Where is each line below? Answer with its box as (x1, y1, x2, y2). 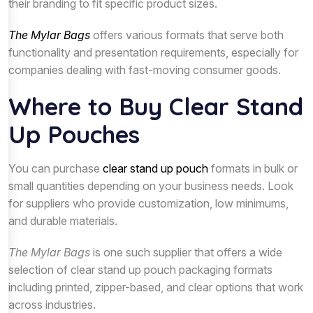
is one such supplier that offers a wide (90, 245, 282, 259)
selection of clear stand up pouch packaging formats (8, 262, 272, 277)
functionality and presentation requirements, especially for (8, 45, 298, 59)
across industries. (8, 297, 96, 312)
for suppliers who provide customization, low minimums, (8, 196, 289, 210)
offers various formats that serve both (90, 27, 284, 42)
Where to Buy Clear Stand (8, 91, 303, 122)
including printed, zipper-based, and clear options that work (8, 279, 303, 294)
